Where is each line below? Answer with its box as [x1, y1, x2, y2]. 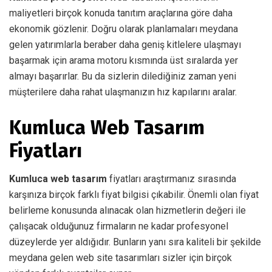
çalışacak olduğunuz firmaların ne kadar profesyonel [9, 220, 228, 232]
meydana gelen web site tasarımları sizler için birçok [9, 251, 232, 263]
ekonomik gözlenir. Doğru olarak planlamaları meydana [9, 22, 238, 35]
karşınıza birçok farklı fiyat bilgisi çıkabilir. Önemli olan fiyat [9, 188, 259, 200]
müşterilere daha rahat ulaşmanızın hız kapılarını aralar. [9, 86, 237, 98]
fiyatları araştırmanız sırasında [109, 172, 236, 185]
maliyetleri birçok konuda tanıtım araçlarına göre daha [9, 7, 233, 19]
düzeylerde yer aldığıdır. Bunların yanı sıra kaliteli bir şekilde [9, 236, 261, 248]
